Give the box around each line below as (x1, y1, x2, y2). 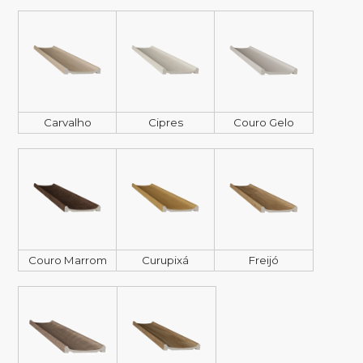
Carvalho (43, 116, 92, 130)
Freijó (249, 254, 279, 267)
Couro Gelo (233, 116, 294, 130)
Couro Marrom (28, 254, 107, 267)
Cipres (147, 116, 183, 130)
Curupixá (142, 254, 189, 267)
